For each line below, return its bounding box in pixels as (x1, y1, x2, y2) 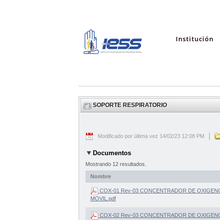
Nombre (90, 173, 111, 179)
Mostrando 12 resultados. (85, 161, 146, 167)
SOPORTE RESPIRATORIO (93, 102, 167, 109)
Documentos (93, 149, 131, 157)
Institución (176, 34, 214, 43)
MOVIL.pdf (90, 195, 116, 201)
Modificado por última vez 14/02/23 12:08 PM (98, 133, 204, 139)
